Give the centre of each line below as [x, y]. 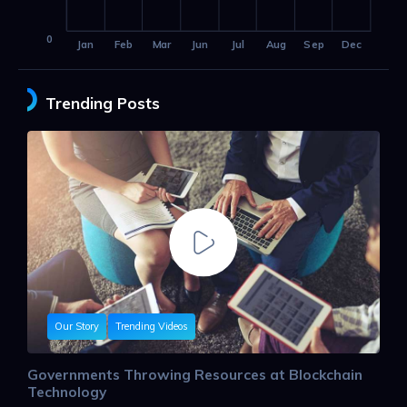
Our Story [77, 327]
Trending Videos [152, 327]
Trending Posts [102, 104]
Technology [67, 391]
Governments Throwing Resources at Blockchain [195, 374]
